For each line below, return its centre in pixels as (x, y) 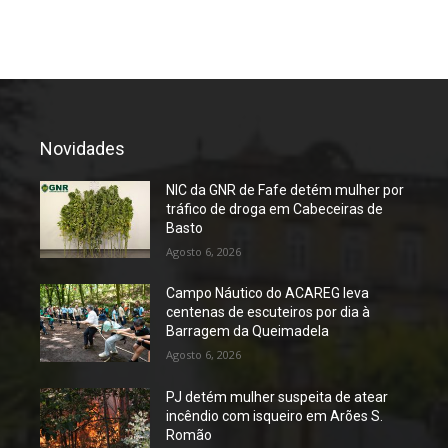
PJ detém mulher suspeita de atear (277, 396)
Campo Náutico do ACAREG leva (268, 293)
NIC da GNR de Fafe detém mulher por (285, 190)
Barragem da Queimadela (248, 331)
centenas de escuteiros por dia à (268, 312)
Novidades (82, 149)
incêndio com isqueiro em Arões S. (275, 415)
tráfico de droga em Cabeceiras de (275, 209)
